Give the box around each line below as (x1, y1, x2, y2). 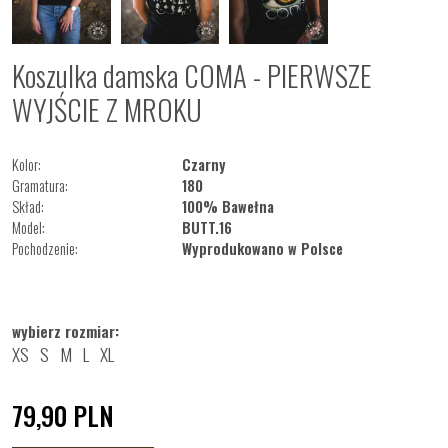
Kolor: (12, 153, 41, 175)
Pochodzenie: (12, 237, 78, 259)
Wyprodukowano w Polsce (181, 237, 343, 259)
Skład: (12, 195, 44, 217)
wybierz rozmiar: (12, 320, 119, 343)
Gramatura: (12, 174, 68, 196)
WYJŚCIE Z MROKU (12, 88, 202, 131)
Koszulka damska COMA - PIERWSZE (12, 54, 372, 97)
